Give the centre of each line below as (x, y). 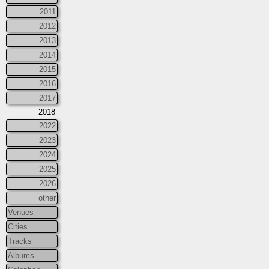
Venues (21, 212)
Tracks (20, 241)
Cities (18, 226)
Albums (21, 255)
